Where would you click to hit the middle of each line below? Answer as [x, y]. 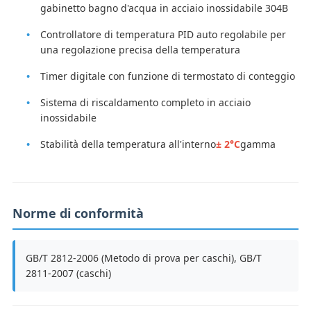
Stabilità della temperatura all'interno [128, 144]
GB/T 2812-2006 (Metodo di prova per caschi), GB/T [143, 258]
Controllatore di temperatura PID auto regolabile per [163, 35]
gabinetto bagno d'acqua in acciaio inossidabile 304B [164, 8]
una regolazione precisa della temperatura [140, 50]
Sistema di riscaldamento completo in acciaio [145, 103]
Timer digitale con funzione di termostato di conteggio [167, 76]
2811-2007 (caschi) [68, 274]
